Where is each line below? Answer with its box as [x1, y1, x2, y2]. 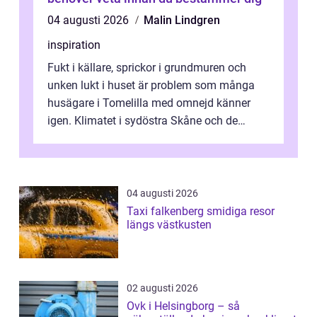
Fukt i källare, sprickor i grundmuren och [47, 61, 246, 75]
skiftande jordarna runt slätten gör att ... [47, 132, 245, 146]
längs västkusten [127, 218, 212, 232]
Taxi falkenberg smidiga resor [127, 204, 207, 219]
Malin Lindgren [144, 13, 220, 28]
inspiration [47, 38, 100, 52]
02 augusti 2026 [127, 282, 198, 294]
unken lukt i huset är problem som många [47, 79, 255, 93]
